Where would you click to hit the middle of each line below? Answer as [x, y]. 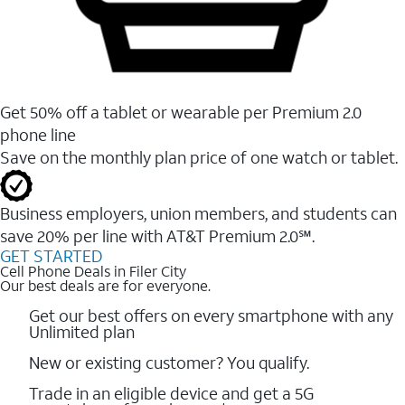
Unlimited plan [82, 331]
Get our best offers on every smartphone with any [211, 315]
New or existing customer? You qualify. [169, 362]
